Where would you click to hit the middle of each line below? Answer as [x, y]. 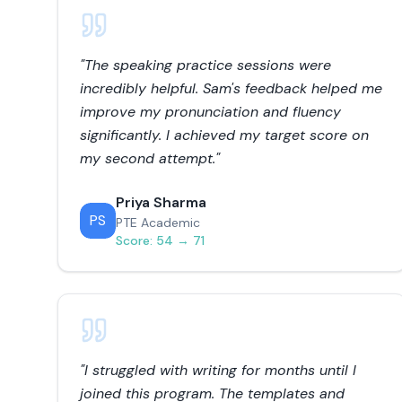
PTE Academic [158, 223]
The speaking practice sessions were [208, 65]
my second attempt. [148, 158]
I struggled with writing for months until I [220, 370]
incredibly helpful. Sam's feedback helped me [231, 88]
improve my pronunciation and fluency [210, 112]
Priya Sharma [161, 202]
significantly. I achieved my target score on [224, 135]
